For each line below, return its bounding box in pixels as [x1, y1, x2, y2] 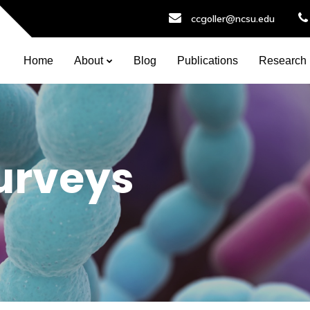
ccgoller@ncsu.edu [191, 12, 275, 25]
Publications [177, 55, 238, 66]
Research [259, 55, 307, 66]
